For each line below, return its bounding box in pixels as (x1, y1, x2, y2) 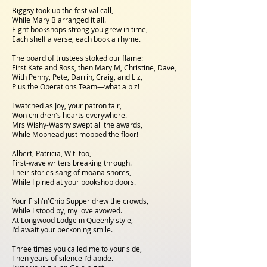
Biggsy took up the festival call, (12, 5, 115, 15)
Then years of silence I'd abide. (12, 253, 115, 263)
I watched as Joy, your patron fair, (12, 101, 123, 110)
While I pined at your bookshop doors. (12, 177, 136, 187)
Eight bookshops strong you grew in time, (12, 24, 150, 34)
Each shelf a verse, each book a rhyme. (12, 34, 141, 44)
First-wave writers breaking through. (12, 158, 133, 167)
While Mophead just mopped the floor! (12, 129, 138, 139)
